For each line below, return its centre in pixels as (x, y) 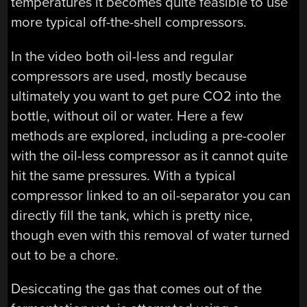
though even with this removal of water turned (151, 235)
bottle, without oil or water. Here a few (127, 116)
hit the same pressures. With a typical (124, 175)
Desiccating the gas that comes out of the (137, 289)
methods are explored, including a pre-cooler (149, 136)
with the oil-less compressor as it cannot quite (150, 156)
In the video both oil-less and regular (123, 56)
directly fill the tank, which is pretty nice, (132, 215)
